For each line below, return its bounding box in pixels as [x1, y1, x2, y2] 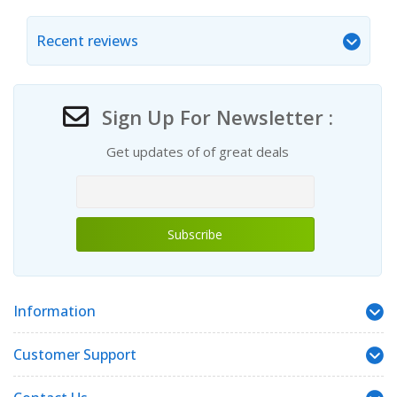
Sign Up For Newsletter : [96, 104, 333, 130]
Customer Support [13, 345, 136, 364]
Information [13, 301, 96, 321]
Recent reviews [36, 31, 138, 51]
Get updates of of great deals [106, 143, 289, 160]
